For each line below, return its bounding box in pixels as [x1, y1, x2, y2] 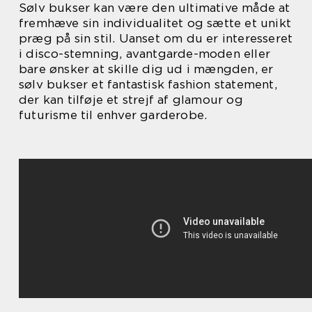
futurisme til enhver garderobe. [19, 107, 208, 122]
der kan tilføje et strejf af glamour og [19, 92, 243, 107]
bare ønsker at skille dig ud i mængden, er [19, 61, 274, 76]
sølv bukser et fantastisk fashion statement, [19, 77, 277, 91]
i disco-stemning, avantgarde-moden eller [19, 46, 271, 61]
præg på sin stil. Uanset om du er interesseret [19, 31, 293, 45]
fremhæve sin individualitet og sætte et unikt [19, 15, 292, 30]
